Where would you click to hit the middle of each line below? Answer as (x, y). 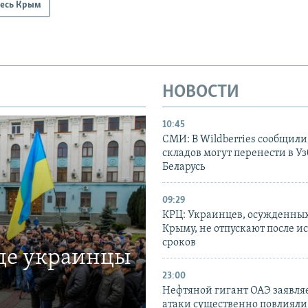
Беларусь (184, 167)
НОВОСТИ (201, 92)
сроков (179, 243)
